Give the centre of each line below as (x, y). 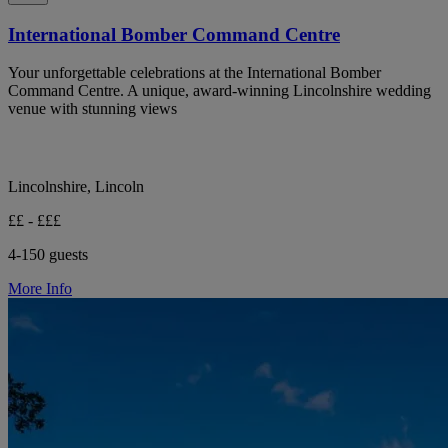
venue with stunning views (92, 109)
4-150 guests (48, 255)
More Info (40, 289)
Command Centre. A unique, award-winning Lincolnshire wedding (219, 91)
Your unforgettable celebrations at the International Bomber (194, 73)
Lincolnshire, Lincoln (76, 187)
